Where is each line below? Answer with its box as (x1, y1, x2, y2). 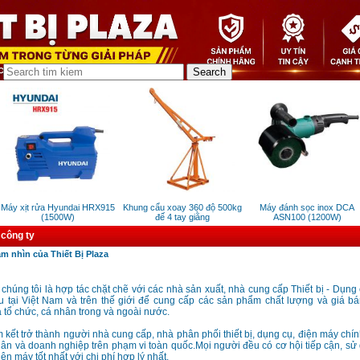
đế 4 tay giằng (150, 212, 205, 223)
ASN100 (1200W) (268, 212, 337, 223)
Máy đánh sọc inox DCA (255, 202, 350, 213)
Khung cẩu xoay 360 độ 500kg (118, 202, 237, 213)
